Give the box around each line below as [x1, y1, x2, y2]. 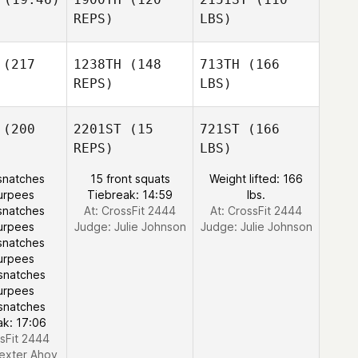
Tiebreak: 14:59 [87, 188, 173, 201]
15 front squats [89, 172, 170, 185]
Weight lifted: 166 [209, 172, 303, 185]
